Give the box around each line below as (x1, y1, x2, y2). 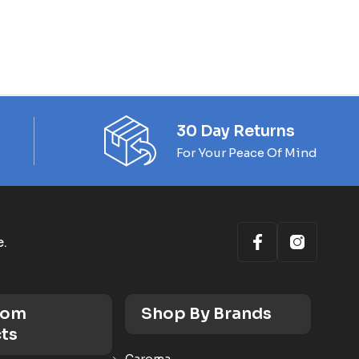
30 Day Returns (176, 121, 295, 141)
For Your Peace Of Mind (176, 144, 317, 160)
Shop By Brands (141, 304, 272, 324)
